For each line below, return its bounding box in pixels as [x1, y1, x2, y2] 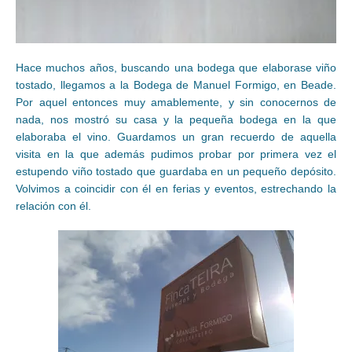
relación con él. [16, 200, 91, 213]
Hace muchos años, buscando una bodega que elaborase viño [16, 61, 336, 75]
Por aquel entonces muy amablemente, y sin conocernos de [16, 96, 336, 109]
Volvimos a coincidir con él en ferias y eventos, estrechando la [16, 182, 336, 196]
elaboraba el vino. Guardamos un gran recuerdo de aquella [16, 130, 336, 144]
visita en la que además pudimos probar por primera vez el [16, 148, 336, 161]
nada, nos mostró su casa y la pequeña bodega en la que [16, 113, 336, 126]
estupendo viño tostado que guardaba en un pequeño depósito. [16, 165, 336, 178]
